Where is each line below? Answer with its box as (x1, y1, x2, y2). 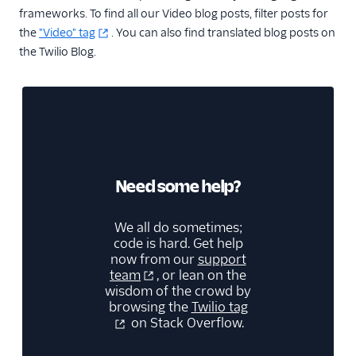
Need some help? (115, 176, 241, 196)
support (197, 250, 246, 268)
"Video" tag (39, 25, 95, 40)
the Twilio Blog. (19, 44, 96, 59)
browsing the (108, 299, 192, 316)
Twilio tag (191, 299, 248, 316)
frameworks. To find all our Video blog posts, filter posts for (19, 6, 328, 21)
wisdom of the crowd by (105, 283, 251, 300)
